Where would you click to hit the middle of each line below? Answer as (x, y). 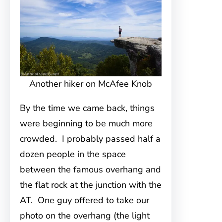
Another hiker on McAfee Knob (91, 84)
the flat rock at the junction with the (91, 185)
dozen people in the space (73, 154)
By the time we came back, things (87, 108)
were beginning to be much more (86, 123)
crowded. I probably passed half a (90, 139)
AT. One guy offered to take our (84, 200)
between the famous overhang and (90, 169)
